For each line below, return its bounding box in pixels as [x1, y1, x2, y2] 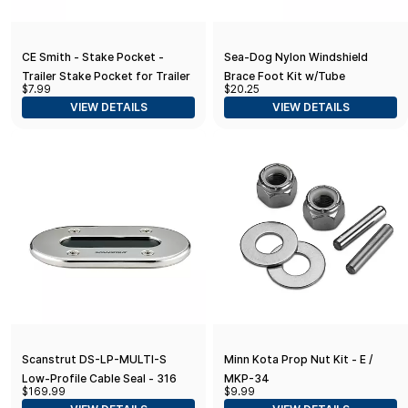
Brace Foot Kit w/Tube [224, 68, 345, 83]
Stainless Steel [22, 390, 103, 404]
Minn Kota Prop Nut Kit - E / [224, 352, 372, 366]
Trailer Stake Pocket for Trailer [22, 68, 190, 83]
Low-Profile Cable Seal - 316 [22, 371, 177, 385]
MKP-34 [224, 371, 270, 385]
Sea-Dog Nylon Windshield [224, 49, 368, 64]
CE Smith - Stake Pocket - [22, 49, 164, 64]
